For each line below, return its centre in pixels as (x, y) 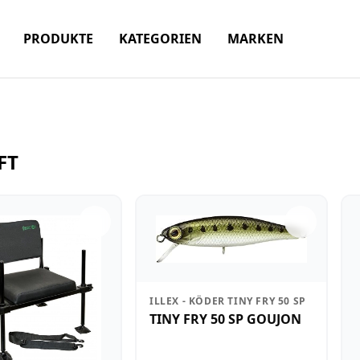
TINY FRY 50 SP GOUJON (225, 319)
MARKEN (256, 39)
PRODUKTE (58, 39)
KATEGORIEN (160, 39)
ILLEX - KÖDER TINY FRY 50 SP (228, 301)
